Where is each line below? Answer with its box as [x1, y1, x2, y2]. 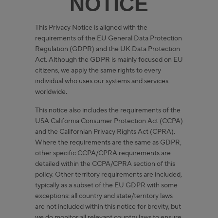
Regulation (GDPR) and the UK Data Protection [35, 44, 180, 54]
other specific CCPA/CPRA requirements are [35, 148, 171, 158]
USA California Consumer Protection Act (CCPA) [35, 116, 183, 126]
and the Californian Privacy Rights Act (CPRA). [35, 127, 175, 136]
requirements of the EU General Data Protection [35, 34, 182, 43]
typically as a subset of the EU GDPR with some [35, 181, 178, 190]
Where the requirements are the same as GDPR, [35, 138, 182, 147]
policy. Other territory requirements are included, [35, 170, 182, 179]
